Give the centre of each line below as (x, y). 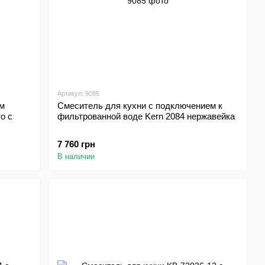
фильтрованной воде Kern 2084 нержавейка (146, 116)
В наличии (76, 156)
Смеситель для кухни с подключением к (140, 106)
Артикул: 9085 (79, 93)
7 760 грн (77, 144)
